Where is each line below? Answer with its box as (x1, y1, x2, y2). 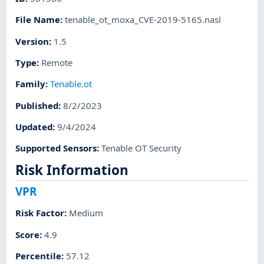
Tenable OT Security (101, 142, 182, 154)
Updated (15, 120, 53, 133)
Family (15, 78, 46, 90)
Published (15, 99, 59, 111)
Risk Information (15, 161, 129, 180)
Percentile (15, 249, 62, 262)
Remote (41, 56, 73, 68)
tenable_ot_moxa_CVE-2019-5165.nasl (65, 14, 222, 26)
